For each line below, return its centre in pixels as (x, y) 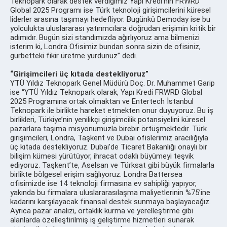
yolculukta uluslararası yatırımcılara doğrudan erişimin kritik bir (113, 28)
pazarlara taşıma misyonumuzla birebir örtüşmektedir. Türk (108, 128)
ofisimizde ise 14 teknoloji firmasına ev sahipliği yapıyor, (103, 183)
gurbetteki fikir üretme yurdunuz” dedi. (75, 55)
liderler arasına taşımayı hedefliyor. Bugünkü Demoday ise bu (110, 19)
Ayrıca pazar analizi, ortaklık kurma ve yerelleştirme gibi (102, 211)
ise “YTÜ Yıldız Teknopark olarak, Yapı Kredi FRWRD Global (106, 92)
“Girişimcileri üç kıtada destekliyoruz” (79, 74)
